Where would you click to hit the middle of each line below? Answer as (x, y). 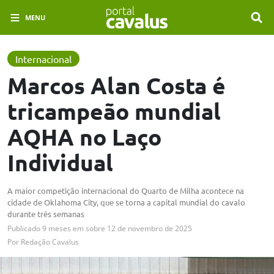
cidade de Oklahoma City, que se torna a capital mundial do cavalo (126, 202)
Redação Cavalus (50, 242)
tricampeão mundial (114, 111)
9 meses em (63, 229)
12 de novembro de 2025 (150, 229)
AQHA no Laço (84, 137)
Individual (60, 163)
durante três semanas (46, 214)
